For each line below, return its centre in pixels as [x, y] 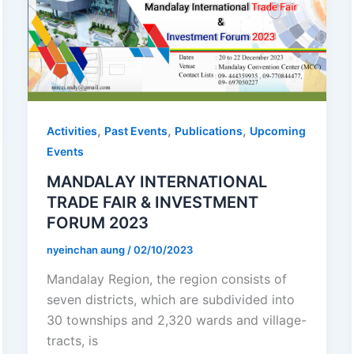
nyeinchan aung [87, 249]
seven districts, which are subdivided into [170, 300]
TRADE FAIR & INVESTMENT [152, 202]
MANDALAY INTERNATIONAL [156, 181]
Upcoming [277, 130]
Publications [208, 130]
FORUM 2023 [97, 222]
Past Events [136, 130]
